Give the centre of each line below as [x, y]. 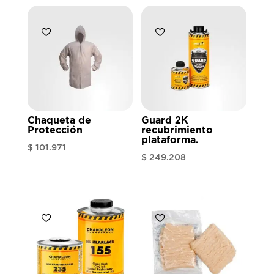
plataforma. [170, 140]
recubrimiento [177, 131]
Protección [55, 131]
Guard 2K [165, 121]
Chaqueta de [59, 121]
